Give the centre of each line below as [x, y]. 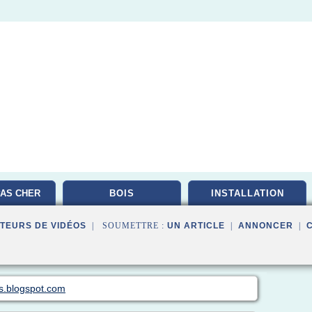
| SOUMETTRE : [127, 226]
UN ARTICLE [196, 226]
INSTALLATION [247, 193]
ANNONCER [266, 226]
